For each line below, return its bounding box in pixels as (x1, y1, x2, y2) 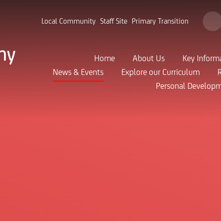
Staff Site (100, 17, 127, 26)
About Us (133, 54, 165, 64)
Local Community (41, 17, 96, 26)
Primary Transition (132, 17, 188, 26)
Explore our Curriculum (121, 68, 200, 77)
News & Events (53, 68, 104, 77)
